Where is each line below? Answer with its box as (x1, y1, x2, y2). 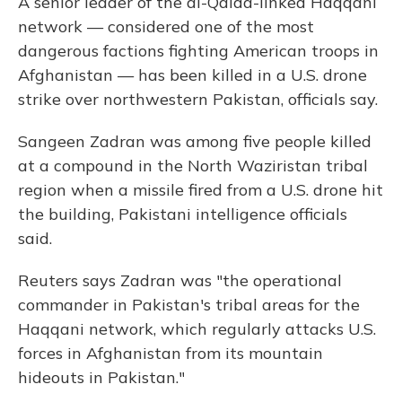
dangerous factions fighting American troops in (18, 39, 379, 61)
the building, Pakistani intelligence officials (18, 203, 347, 224)
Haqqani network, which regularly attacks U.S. (18, 318, 376, 339)
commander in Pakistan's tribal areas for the (18, 293, 360, 315)
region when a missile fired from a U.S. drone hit (18, 179, 383, 200)
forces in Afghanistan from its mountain (18, 342, 323, 363)
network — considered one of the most (18, 15, 314, 37)
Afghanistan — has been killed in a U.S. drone (18, 64, 367, 85)
